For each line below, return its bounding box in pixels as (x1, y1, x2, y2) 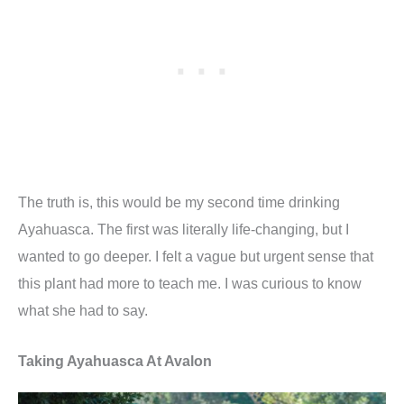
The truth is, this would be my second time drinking (18, 193, 340, 210)
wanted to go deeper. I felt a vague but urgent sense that (18, 247, 373, 264)
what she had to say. (18, 301, 148, 318)
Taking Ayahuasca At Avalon (18, 352, 212, 369)
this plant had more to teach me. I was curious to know (18, 274, 362, 291)
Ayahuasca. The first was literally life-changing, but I (18, 220, 349, 237)
